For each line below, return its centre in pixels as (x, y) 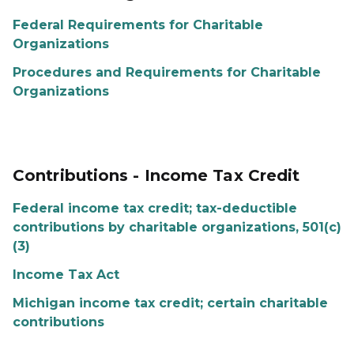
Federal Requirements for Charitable (138, 25)
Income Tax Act (66, 275)
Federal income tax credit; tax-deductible (155, 208)
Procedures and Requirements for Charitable (167, 72)
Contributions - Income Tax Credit (159, 175)
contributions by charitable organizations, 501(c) (177, 227)
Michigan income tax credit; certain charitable (170, 303)
